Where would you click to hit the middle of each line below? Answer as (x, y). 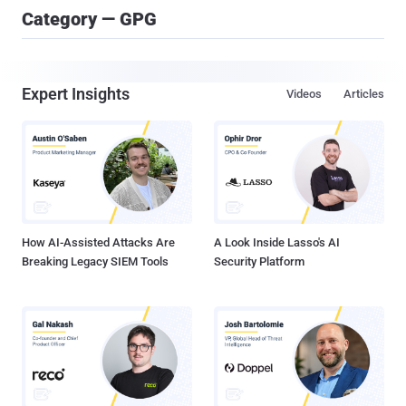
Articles (364, 94)
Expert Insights (76, 94)
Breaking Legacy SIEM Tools (95, 262)
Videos (304, 94)
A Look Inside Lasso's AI (277, 243)
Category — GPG (89, 19)
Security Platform (259, 262)
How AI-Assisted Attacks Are (98, 243)
